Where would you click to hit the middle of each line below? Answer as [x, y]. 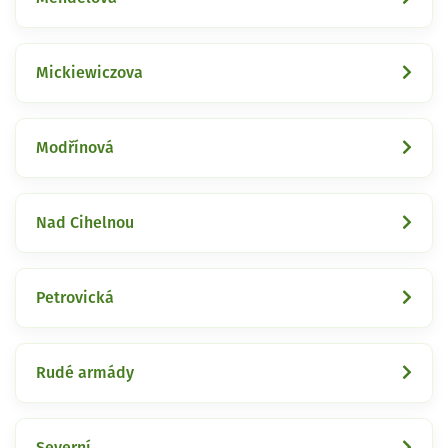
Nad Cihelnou [85, 222]
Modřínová [75, 147]
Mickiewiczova [89, 72]
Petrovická [75, 297]
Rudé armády [85, 372]
